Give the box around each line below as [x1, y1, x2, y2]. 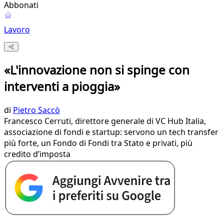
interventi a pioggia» [4, 78, 120, 95]
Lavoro [4, 24, 30, 35]
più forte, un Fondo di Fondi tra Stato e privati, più [4, 137, 192, 149]
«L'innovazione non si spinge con [4, 61, 189, 78]
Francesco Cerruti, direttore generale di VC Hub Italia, [4, 115, 206, 127]
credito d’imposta [4, 148, 70, 160]
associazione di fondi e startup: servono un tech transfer [4, 126, 218, 138]
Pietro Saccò [13, 104, 60, 116]
